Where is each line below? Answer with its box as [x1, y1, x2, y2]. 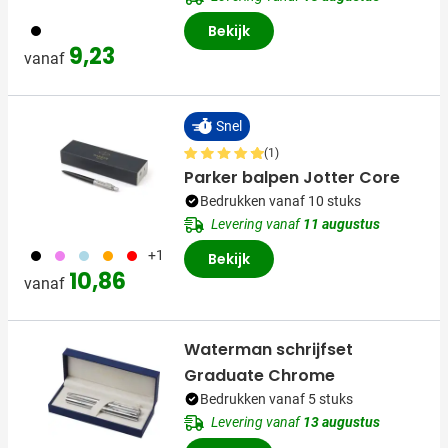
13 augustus [303, 413, 380, 430]
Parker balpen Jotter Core [184, 165, 400, 189]
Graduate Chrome [184, 363, 335, 387]
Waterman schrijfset [184, 337, 353, 361]
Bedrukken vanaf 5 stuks [200, 390, 353, 407]
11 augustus [303, 215, 380, 232]
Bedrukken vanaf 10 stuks [200, 192, 361, 209]
